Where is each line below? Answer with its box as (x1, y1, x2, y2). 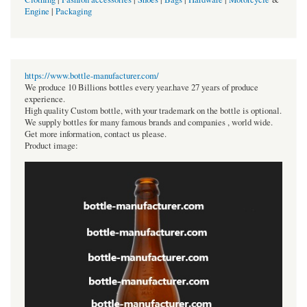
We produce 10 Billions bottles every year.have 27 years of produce (25, 81, 258, 93)
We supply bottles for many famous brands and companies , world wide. (25, 116, 273, 128)
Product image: (25, 139, 78, 151)
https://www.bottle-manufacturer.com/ (25, 69, 159, 82)
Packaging (56, 5, 92, 17)
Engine (25, 5, 49, 17)
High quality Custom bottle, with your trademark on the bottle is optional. (25, 104, 282, 116)
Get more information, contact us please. (25, 127, 167, 140)
